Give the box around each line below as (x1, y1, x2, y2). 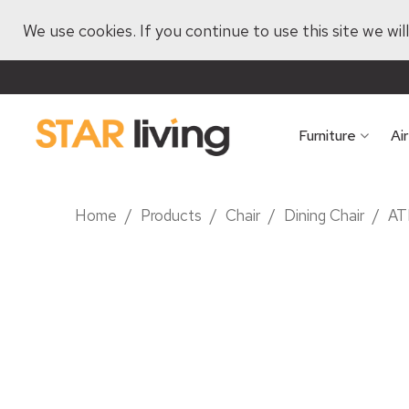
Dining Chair (284, 205, 365, 225)
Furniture (299, 126, 356, 145)
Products (141, 205, 203, 225)
